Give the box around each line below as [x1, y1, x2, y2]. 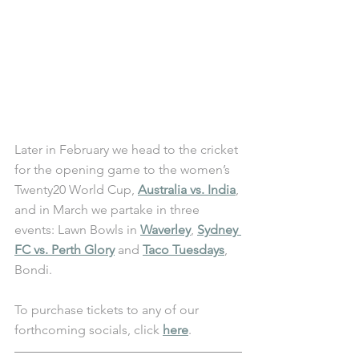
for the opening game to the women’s [14, 161, 233, 177]
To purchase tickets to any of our [14, 301, 202, 317]
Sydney [197, 221, 241, 237]
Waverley [140, 221, 191, 237]
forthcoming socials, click [14, 321, 163, 337]
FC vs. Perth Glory [14, 241, 115, 257]
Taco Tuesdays [143, 241, 224, 257]
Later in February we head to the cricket [14, 141, 241, 157]
